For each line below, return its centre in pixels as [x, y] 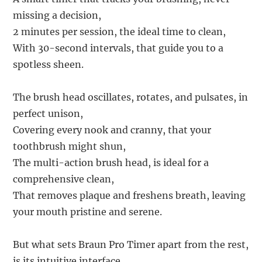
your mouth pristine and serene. [88, 212]
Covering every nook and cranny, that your [112, 130]
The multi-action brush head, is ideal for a [111, 163]
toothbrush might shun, [70, 146]
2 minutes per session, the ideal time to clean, [120, 32]
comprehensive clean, [64, 179]
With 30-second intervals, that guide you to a [118, 48]
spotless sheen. [49, 65]
